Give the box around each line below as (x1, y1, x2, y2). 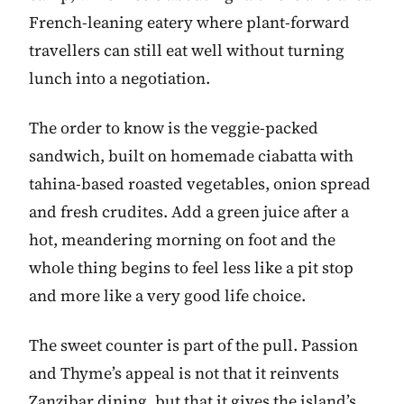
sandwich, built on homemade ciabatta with (29, 144, 353, 167)
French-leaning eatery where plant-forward (29, 11, 350, 33)
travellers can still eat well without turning (29, 39, 344, 61)
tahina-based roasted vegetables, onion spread (29, 172, 371, 195)
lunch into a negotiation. (29, 67, 210, 89)
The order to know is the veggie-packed (29, 116, 318, 139)
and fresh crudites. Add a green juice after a (29, 200, 349, 223)
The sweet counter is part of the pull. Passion (29, 334, 358, 356)
